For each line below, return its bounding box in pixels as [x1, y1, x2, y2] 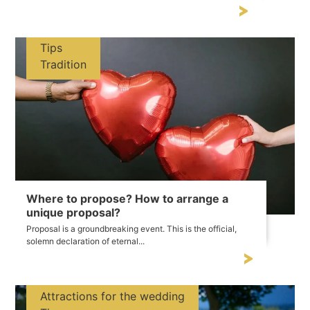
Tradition [40, 57, 87, 72]
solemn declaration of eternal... [26, 236, 145, 247]
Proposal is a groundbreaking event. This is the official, [26, 224, 237, 235]
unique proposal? [26, 206, 121, 220]
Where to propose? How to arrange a [26, 192, 229, 206]
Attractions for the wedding [40, 289, 185, 303]
